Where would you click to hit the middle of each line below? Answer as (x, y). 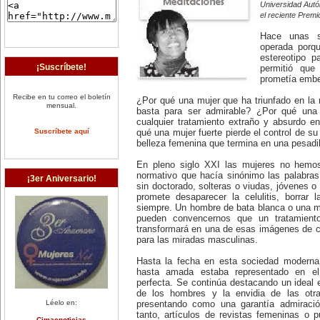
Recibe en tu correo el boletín (61, 96)
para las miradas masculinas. (197, 240)
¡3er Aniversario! (61, 178)
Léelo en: (61, 302)
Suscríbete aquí (61, 131)
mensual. (61, 105)
